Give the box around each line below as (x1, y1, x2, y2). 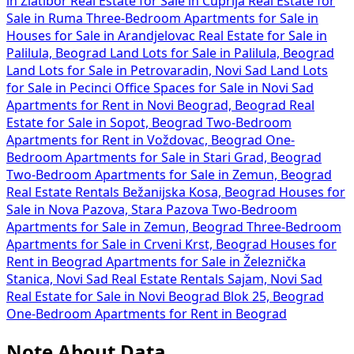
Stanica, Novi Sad (6, 273, 111, 286)
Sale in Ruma (6, 12, 86, 25)
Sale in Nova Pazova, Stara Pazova (6, 203, 212, 217)
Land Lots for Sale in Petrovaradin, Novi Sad (6, 64, 270, 77)
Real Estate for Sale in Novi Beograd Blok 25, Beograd (6, 290, 324, 303)
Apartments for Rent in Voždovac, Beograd (6, 134, 265, 147)
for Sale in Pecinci (6, 81, 115, 95)
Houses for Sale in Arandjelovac (6, 29, 198, 43)
